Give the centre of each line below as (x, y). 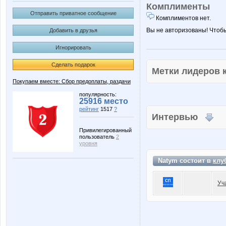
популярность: (98, 94)
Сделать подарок (73, 65)
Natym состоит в (185, 161)
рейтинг (89, 109)
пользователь (98, 137)
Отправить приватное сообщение (73, 13)
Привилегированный (105, 130)
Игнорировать (73, 47)
